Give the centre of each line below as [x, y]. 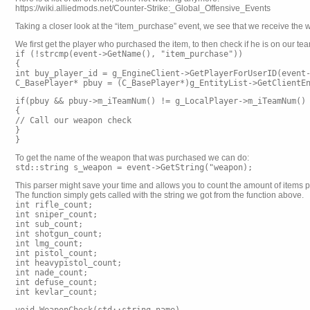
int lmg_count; [49, 244]
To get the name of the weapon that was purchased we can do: [132, 158]
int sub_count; [49, 224]
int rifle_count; [54, 205]
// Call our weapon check [73, 120]
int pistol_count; [56, 253]
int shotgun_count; [59, 234]
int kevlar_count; [56, 292]
